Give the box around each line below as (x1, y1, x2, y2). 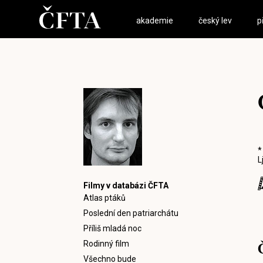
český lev (198, 16, 232, 25)
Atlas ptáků (83, 193, 126, 203)
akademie (136, 16, 174, 25)
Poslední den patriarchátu (83, 208, 178, 218)
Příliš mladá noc (83, 224, 141, 233)
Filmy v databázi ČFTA (83, 181, 168, 190)
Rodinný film (83, 239, 129, 248)
